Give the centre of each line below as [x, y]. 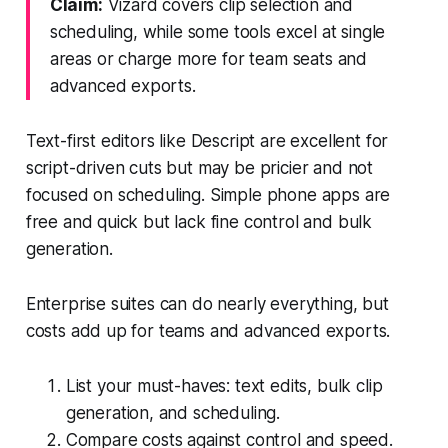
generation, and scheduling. [173, 412]
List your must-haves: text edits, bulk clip [224, 385]
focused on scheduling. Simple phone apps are [208, 194]
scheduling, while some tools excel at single [217, 31]
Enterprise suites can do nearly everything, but [207, 303]
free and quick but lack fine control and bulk [199, 221]
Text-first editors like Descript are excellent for [207, 140]
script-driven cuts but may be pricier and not [199, 167]
